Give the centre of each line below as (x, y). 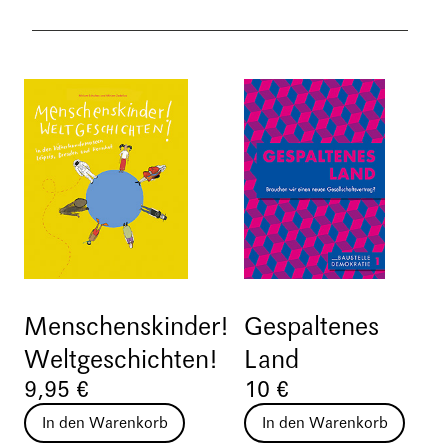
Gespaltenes (311, 327)
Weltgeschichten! (120, 360)
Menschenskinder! (126, 327)
